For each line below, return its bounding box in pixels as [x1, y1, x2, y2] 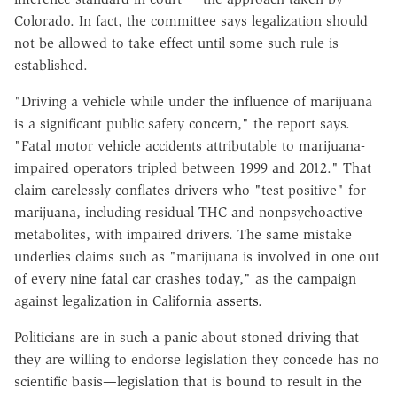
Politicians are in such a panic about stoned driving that [14, 328, 359, 346]
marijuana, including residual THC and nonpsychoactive [14, 203, 362, 221]
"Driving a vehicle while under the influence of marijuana [14, 92, 372, 110]
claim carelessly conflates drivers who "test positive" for [14, 181, 366, 198]
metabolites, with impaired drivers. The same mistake [14, 225, 352, 243]
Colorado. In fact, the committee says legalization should [14, 12, 368, 29]
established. [14, 56, 88, 74]
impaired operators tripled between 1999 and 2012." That [14, 159, 371, 176]
